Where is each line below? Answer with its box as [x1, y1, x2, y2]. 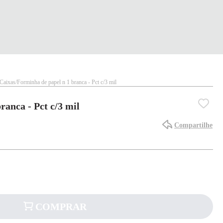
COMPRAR [35, 201, 87, 212]
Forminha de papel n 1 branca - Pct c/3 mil [17, 79, 116, 86]
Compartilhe [174, 121, 213, 129]
